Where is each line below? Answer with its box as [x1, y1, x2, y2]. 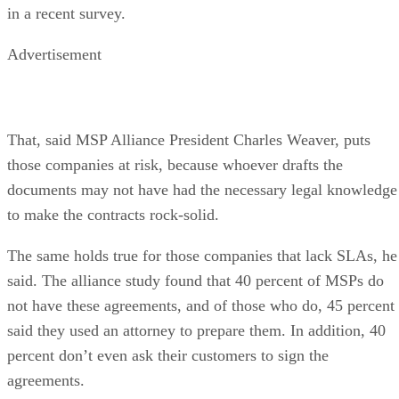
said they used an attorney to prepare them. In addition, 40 [7, 321, 386, 339]
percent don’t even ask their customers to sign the [7, 346, 329, 364]
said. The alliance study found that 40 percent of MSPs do [7, 271, 384, 289]
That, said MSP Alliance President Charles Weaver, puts [7, 130, 370, 149]
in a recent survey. [7, 4, 126, 22]
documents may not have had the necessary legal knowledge [7, 180, 397, 199]
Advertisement [7, 45, 102, 63]
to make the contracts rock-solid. [7, 205, 219, 224]
